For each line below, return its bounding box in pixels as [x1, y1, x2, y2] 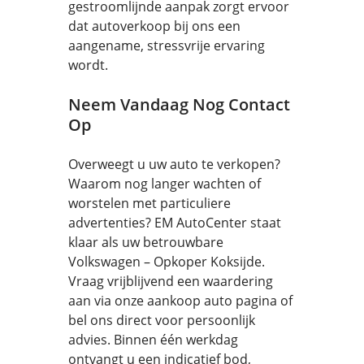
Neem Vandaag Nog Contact [68, 93, 290, 115]
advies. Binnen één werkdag [68, 331, 238, 349]
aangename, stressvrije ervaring [68, 37, 265, 54]
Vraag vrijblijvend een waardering [68, 272, 273, 290]
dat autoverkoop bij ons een [68, 17, 240, 35]
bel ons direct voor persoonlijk [68, 311, 255, 329]
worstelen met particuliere [68, 194, 231, 212]
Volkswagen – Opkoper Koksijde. [68, 253, 268, 271]
